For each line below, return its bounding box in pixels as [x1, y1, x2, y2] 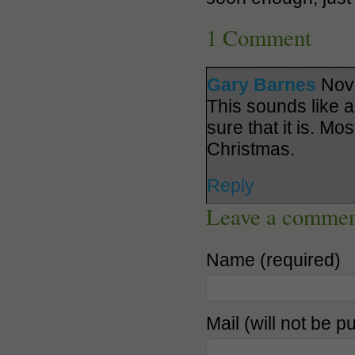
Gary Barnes [207, 74, 316, 95]
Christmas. [207, 138, 295, 159]
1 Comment [206, 21, 311, 52]
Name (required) [206, 250, 341, 270]
